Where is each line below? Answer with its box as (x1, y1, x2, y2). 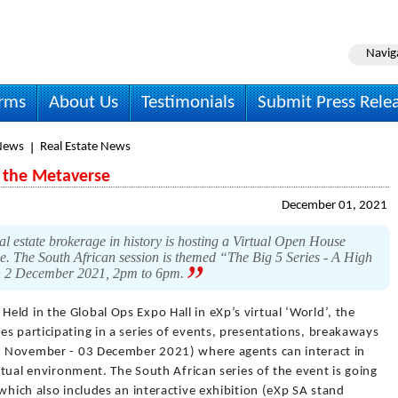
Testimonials (141, 93, 235, 112)
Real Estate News (40, 140, 131, 154)
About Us (49, 93, 118, 112)
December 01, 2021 (282, 199, 387, 212)
